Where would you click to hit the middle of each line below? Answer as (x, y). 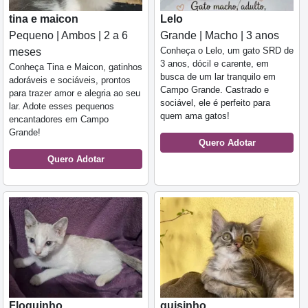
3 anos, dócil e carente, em (214, 64)
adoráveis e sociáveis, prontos (70, 80)
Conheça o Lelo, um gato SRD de (227, 51)
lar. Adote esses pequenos (62, 107)
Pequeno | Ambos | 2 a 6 (68, 36)
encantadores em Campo (59, 120)
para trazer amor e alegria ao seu (75, 93)
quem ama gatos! (195, 116)
